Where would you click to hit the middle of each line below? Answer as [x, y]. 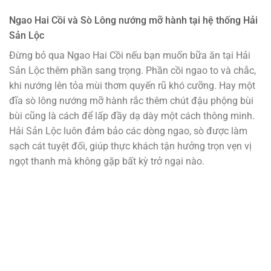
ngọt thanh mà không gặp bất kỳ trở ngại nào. [107, 162]
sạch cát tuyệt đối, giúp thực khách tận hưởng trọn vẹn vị [130, 146]
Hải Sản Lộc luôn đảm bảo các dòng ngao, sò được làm [128, 131]
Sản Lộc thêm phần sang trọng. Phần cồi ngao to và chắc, [132, 71]
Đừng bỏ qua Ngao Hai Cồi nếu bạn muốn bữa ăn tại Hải [130, 56]
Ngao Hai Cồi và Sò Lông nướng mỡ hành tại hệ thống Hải [133, 21]
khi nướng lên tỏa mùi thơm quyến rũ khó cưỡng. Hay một [132, 86]
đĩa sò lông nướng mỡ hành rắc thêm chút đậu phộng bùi [131, 101]
